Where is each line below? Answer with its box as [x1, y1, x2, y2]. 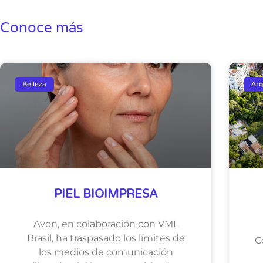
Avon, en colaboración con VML [33, 218, 178, 230]
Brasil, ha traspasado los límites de [26, 232, 185, 244]
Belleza [22, 80, 47, 89]
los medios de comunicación [38, 246, 173, 258]
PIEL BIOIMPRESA [53, 187, 158, 201]
